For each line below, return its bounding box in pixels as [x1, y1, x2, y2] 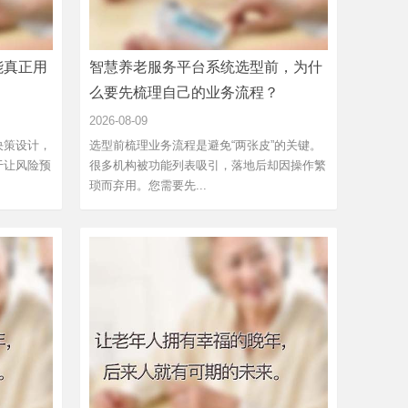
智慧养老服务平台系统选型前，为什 [89, 58, 322, 75]
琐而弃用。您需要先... [89, 178, 207, 192]
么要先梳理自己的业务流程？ [89, 84, 279, 100]
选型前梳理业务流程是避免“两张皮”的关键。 [89, 138, 321, 152]
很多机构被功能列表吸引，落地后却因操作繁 [89, 158, 326, 172]
